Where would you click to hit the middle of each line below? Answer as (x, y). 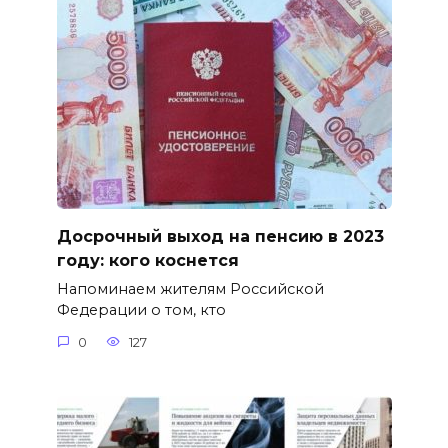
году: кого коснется (147, 261)
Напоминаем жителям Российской (190, 289)
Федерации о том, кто (141, 310)
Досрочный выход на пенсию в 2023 (220, 237)
